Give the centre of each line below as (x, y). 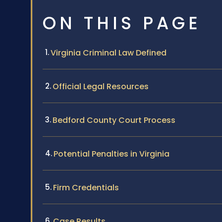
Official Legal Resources (101, 87)
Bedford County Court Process (114, 120)
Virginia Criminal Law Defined (109, 53)
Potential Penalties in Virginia (111, 154)
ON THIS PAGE (122, 23)
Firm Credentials (86, 188)
